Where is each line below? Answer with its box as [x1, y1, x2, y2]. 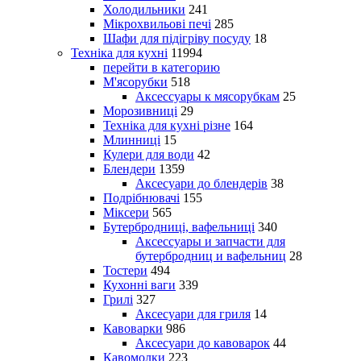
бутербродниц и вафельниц [135, 248, 286, 263]
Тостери [103, 263, 147, 277]
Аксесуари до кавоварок [135, 335, 270, 350]
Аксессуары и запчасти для [135, 234, 285, 248]
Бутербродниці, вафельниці [103, 219, 255, 234]
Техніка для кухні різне [103, 118, 230, 132]
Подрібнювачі [103, 190, 180, 205]
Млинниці [103, 132, 160, 147]
